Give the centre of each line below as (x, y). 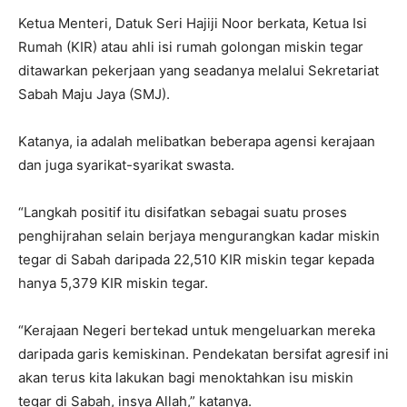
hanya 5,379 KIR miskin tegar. (113, 283)
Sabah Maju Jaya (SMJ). (94, 94)
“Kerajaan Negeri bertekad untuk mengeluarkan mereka (197, 330)
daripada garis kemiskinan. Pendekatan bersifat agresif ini (203, 353)
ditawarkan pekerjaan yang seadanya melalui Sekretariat (199, 70)
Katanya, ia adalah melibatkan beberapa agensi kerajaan (197, 141)
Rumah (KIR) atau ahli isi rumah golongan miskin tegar (191, 46)
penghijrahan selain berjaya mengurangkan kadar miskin (199, 235)
